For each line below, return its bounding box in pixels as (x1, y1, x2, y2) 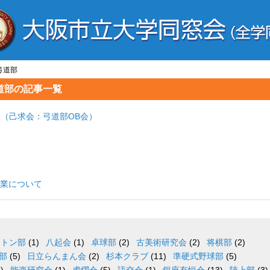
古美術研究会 (136, 237, 187, 247)
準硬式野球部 (173, 251, 224, 261)
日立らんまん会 (27, 251, 86, 261)
